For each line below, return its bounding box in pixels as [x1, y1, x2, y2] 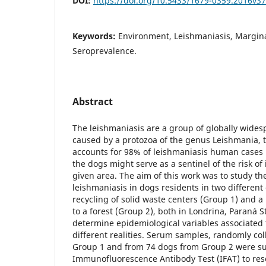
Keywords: [72, 30, 118, 42]
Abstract [72, 94, 113, 108]
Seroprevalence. [72, 45, 137, 56]
